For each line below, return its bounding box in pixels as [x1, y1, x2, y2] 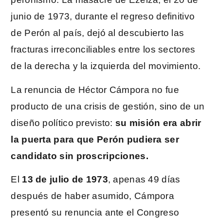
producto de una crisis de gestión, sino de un [11, 101, 205, 111]
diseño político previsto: [11, 117, 115, 128]
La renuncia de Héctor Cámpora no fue [11, 84, 179, 95]
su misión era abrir [115, 117, 201, 128]
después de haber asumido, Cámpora [11, 191, 174, 201]
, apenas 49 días [108, 174, 181, 185]
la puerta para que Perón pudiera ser [11, 134, 179, 145]
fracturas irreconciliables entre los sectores [11, 44, 196, 55]
